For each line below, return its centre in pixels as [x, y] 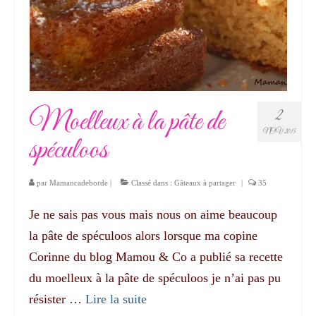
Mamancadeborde [79, 182]
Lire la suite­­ [116, 299]
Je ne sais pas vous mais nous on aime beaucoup [153, 214]
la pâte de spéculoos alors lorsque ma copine [143, 235]
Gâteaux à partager [205, 182]
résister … [57, 299]
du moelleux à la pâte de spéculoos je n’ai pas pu [155, 278]
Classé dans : [152, 182]
